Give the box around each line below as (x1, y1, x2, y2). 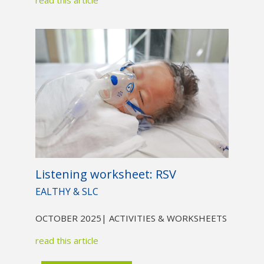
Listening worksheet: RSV (35, 166, 176, 182)
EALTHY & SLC (35, 184, 98, 198)
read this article (35, 234, 98, 246)
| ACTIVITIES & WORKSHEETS (101, 212, 227, 224)
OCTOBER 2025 (35, 212, 101, 224)
